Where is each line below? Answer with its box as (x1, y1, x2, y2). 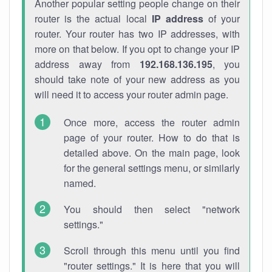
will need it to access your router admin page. (35, 87, 228, 101)
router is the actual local (35, 12, 152, 25)
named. (64, 176, 96, 190)
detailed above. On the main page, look (64, 146, 240, 160)
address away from (35, 57, 140, 71)
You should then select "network (64, 202, 240, 216)
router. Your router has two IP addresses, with (35, 27, 240, 41)
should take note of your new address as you (35, 72, 240, 86)
